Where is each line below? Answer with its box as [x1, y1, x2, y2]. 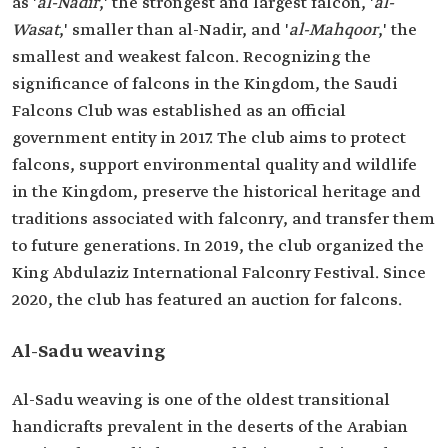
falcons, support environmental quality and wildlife [12, 155, 417, 177]
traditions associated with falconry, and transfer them [12, 209, 435, 231]
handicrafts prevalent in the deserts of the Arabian [12, 417, 408, 439]
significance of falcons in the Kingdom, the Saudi [12, 74, 397, 96]
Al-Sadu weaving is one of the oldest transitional [12, 390, 390, 412]
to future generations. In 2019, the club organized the [12, 236, 424, 258]
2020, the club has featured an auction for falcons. [12, 290, 402, 312]
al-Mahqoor [289, 20, 378, 42]
